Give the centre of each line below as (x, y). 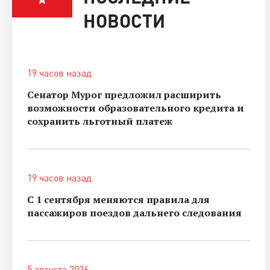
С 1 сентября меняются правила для (118, 199)
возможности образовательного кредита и (136, 108)
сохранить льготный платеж (100, 121)
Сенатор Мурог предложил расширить (124, 94)
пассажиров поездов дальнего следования (134, 212)
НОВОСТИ (124, 20)
